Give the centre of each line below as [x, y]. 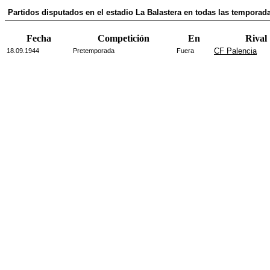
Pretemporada [94, 51]
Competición [124, 38]
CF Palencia [235, 51]
